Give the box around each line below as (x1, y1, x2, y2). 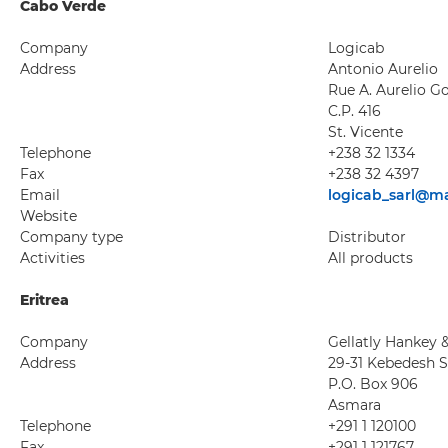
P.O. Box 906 (328, 375, 418, 393)
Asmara (328, 396, 381, 414)
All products (328, 249, 413, 267)
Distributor (328, 228, 406, 246)
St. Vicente (328, 123, 403, 141)
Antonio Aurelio (328, 60, 438, 78)
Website (20, 207, 77, 225)
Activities (20, 249, 85, 267)
